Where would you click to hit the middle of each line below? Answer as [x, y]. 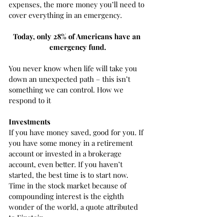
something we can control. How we [67, 90]
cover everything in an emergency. [66, 15]
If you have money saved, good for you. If [77, 132]
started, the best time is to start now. [70, 175]
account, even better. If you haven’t [67, 164]
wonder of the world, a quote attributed [74, 207]
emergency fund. [77, 47]
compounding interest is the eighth [67, 196]
